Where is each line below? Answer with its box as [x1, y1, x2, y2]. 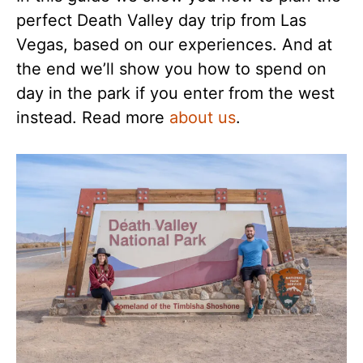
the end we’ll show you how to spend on [16, 59, 327, 79]
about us [169, 108, 236, 127]
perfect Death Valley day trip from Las [16, 11, 306, 30]
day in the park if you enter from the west [16, 83, 335, 103]
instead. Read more [16, 108, 169, 127]
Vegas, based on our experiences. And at [16, 35, 332, 54]
